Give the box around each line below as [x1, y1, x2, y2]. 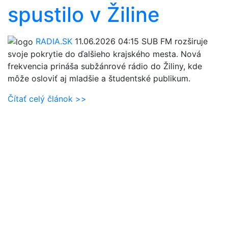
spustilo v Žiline [8, 2, 160, 27]
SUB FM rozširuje [139, 36, 208, 46]
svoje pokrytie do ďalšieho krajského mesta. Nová [8, 49, 201, 60]
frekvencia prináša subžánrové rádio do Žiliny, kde [8, 61, 202, 72]
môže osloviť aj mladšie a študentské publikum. [8, 73, 190, 84]
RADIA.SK [36, 36, 72, 46]
